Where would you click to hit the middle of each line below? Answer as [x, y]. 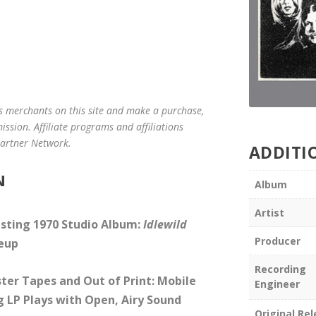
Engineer [277, 284]
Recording [280, 269]
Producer [277, 241]
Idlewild [165, 225]
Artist [269, 213]
